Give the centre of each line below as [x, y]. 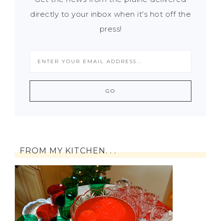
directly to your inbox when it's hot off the [110, 14]
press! [110, 29]
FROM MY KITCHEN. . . [68, 151]
